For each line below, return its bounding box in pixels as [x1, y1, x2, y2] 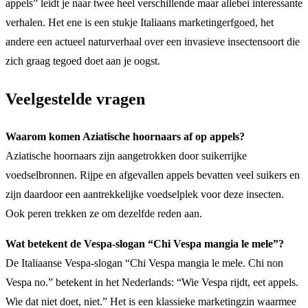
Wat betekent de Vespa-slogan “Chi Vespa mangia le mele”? [5, 238, 284, 250]
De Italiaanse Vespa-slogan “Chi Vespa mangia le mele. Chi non [5, 257, 283, 269]
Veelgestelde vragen [5, 90, 145, 109]
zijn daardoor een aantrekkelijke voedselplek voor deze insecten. [5, 188, 284, 201]
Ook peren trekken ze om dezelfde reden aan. [5, 208, 202, 220]
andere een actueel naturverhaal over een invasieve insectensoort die [5, 36, 300, 48]
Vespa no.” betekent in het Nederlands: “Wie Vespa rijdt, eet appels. [5, 276, 298, 289]
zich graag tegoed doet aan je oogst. [5, 55, 160, 67]
